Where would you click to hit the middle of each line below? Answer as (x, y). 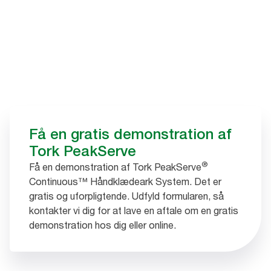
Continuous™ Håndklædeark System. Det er (125, 181)
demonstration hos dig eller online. (103, 225)
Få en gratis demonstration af (130, 134)
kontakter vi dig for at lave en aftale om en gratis (134, 211)
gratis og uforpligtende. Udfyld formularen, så (126, 196)
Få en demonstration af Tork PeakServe (115, 167)
